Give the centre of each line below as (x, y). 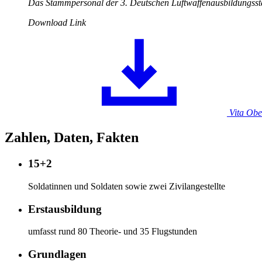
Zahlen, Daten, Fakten (72, 138)
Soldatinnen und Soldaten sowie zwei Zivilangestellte (127, 186)
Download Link (57, 23)
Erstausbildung (65, 209)
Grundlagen (57, 254)
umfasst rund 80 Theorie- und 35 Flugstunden (113, 232)
